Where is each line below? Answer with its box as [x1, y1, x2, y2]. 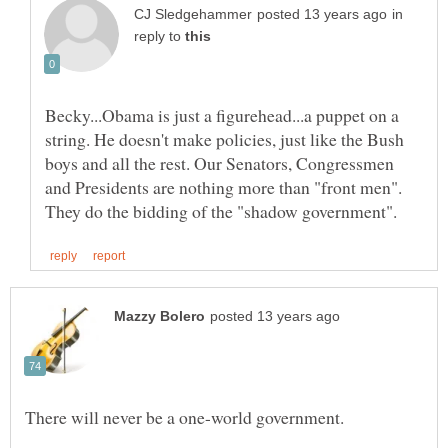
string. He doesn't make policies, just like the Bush [45, 126, 404, 151]
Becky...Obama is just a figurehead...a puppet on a [45, 102, 399, 127]
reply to [134, 28, 185, 44]
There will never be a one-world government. [25, 405, 350, 430]
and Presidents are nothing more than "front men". [45, 174, 402, 199]
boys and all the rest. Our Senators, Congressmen [45, 150, 394, 175]
